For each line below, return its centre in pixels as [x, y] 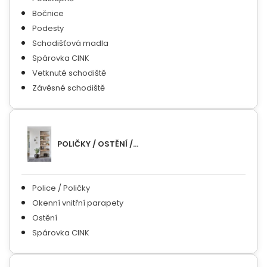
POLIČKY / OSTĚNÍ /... [98, 144]
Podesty [48, 28]
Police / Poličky [61, 188]
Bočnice [48, 13]
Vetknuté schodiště [69, 73]
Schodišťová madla [70, 43]
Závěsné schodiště [69, 88]
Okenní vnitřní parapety [78, 203]
